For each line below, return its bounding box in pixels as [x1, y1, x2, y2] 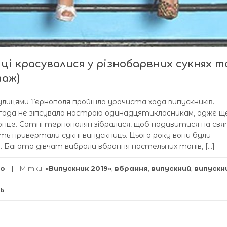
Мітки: [20, 164, 45, 172]
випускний [151, 164, 191, 172]
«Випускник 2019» [45, 164, 111, 172]
